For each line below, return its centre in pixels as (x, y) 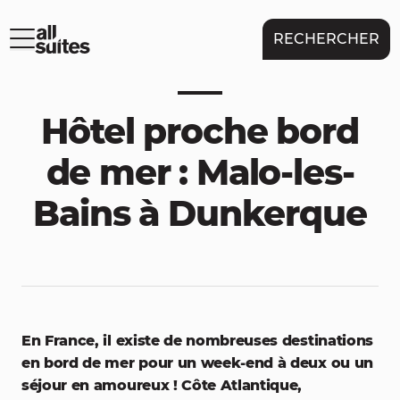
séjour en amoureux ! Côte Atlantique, (162, 385)
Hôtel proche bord (200, 131)
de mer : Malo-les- (200, 172)
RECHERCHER (326, 39)
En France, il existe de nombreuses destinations (197, 341)
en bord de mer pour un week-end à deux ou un (197, 363)
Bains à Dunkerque (200, 213)
